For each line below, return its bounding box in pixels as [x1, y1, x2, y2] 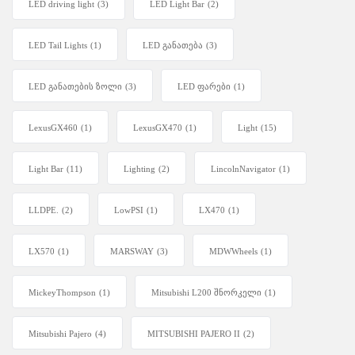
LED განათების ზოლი [29, 82, 122, 92]
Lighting [124, 164, 155, 174]
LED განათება [143, 40, 203, 51]
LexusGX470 [133, 123, 182, 133]
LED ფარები [177, 82, 231, 92]
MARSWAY [110, 246, 154, 257]
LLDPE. [29, 205, 59, 216]
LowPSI [114, 205, 143, 216]
